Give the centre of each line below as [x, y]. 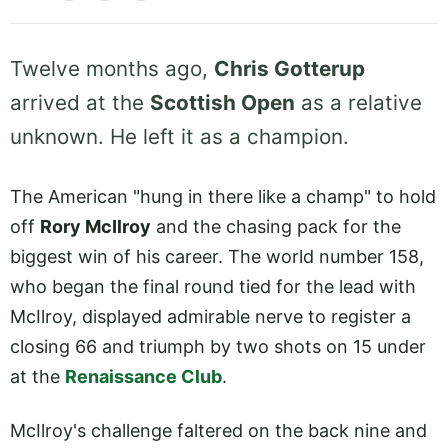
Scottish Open [222, 103]
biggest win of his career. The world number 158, [217, 256]
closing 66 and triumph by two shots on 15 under [218, 346]
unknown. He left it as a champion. [179, 137]
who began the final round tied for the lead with [213, 286]
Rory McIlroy [95, 226]
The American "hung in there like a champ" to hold [223, 196]
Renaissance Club [143, 376]
